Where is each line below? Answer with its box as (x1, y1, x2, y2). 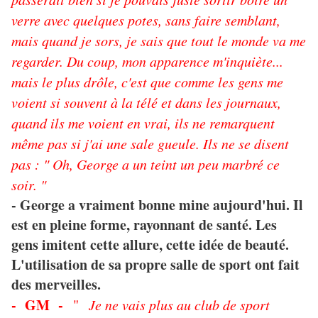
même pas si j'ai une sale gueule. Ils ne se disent (11, 134, 289, 153)
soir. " (11, 175, 46, 194)
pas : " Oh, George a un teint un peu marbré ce (11, 155, 280, 174)
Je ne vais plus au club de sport (89, 295, 270, 314)
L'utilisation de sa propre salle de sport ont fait (11, 254, 300, 275)
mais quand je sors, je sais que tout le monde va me (11, 31, 306, 50)
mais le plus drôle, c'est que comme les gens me (11, 72, 283, 92)
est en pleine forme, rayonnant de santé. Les (11, 214, 277, 236)
